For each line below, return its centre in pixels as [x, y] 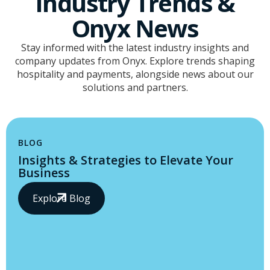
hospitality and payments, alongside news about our [135, 74]
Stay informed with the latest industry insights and [135, 48]
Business [44, 173]
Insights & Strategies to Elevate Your [126, 160]
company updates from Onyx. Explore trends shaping [135, 61]
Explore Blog [61, 199]
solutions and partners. [135, 88]
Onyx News [135, 28]
